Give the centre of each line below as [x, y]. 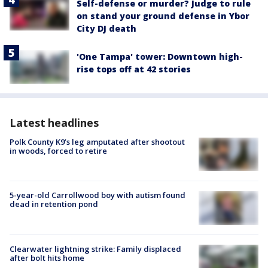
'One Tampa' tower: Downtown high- [160, 56]
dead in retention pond [54, 204]
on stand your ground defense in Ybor [163, 16]
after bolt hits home [47, 258]
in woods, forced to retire [58, 151]
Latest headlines [54, 123]
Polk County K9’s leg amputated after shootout [97, 142]
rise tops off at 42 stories [134, 69]
